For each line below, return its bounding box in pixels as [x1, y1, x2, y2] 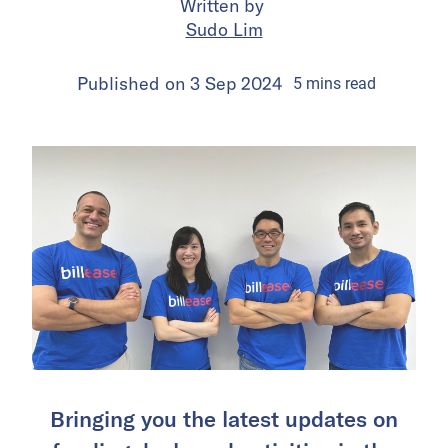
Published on [77, 71, 190, 95]
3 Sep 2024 [190, 71, 283, 95]
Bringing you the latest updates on [50, 404, 398, 431]
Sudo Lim [185, 17, 263, 41]
